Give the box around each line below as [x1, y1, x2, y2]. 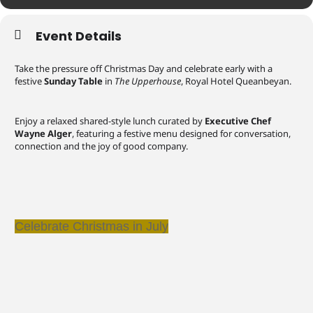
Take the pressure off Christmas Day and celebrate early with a [15, 61, 272, 75]
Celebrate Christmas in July [15, 219, 168, 233]
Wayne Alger [15, 126, 72, 140]
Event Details [36, 27, 122, 45]
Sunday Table [44, 74, 103, 87]
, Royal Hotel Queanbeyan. [181, 74, 291, 87]
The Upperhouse [115, 74, 181, 87]
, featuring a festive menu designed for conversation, [72, 126, 291, 140]
